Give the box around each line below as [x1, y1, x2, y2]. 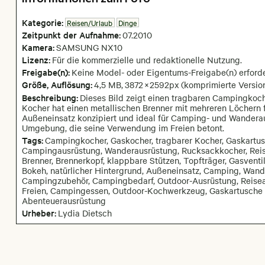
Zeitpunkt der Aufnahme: [21, 28, 121, 41]
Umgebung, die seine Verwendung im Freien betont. [21, 121, 224, 134]
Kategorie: [21, 16, 63, 29]
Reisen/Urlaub [67, 17, 113, 28]
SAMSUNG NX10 [56, 41, 122, 53]
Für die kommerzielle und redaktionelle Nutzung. [51, 54, 242, 66]
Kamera [21, 40, 53, 53]
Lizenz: [21, 53, 50, 66]
